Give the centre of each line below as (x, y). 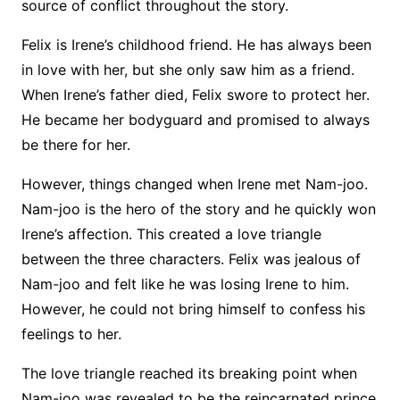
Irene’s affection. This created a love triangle (171, 234)
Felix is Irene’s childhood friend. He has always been (196, 45)
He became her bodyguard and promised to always (195, 120)
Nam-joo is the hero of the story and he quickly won (198, 209)
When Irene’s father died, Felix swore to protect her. (195, 95)
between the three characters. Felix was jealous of (191, 259)
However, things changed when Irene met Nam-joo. (194, 184)
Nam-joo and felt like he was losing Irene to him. (185, 284)
